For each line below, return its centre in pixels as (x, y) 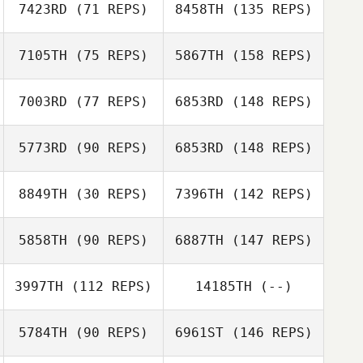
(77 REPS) (108, 102)
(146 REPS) (268, 333)
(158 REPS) (268, 56)
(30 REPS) (108, 194)
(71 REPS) (108, 9)
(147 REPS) (268, 240)
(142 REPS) (268, 194)
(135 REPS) (268, 9)
